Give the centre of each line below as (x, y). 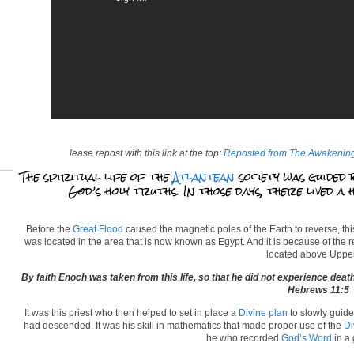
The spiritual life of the (97, 177)
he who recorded (244, 338)
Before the (49, 229)
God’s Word (307, 338)
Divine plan (263, 313)
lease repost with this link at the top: (147, 153)
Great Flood (98, 229)
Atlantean (204, 177)
